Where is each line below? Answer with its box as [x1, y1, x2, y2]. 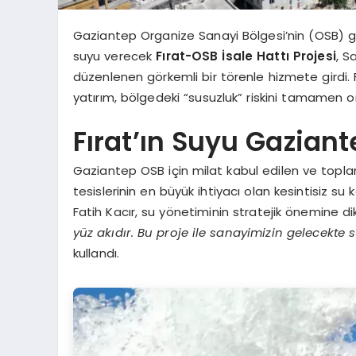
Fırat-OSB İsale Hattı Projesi [156, 48, 336, 65]
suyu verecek [72, 48, 157, 65]
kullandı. [72, 245, 120, 262]
